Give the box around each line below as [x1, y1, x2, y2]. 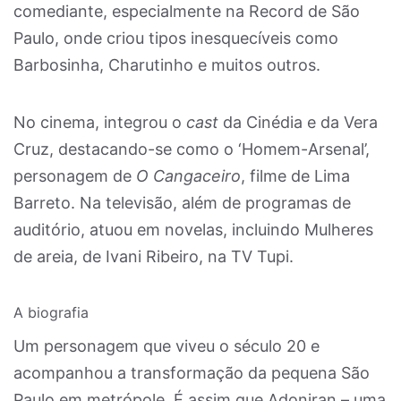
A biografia [13, 303, 89, 321]
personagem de [13, 166, 136, 185]
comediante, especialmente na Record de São [13, 2, 360, 21]
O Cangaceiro [136, 166, 241, 185]
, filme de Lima [241, 166, 350, 185]
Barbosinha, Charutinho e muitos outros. [13, 55, 320, 74]
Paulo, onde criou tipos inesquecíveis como [13, 29, 338, 47]
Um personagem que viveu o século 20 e [13, 337, 320, 355]
